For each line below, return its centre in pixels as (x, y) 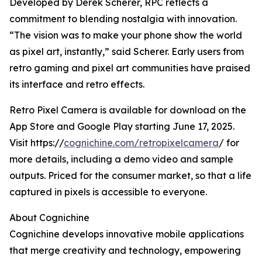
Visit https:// (37, 143)
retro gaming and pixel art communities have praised (130, 68)
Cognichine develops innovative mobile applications (127, 234)
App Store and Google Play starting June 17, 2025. (122, 127)
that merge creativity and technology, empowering (125, 251)
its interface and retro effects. (77, 85)
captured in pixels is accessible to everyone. (108, 192)
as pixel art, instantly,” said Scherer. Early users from (127, 52)
